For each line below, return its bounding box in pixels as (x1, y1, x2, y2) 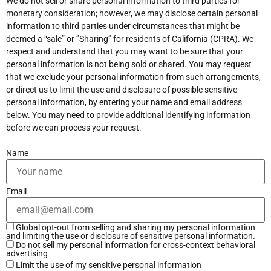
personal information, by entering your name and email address (6, 97, 242, 107)
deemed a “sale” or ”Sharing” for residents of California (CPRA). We (6, 34, 253, 44)
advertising (6, 249, 48, 258)
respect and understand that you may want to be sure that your (6, 47, 243, 56)
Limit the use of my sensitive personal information (14, 260, 201, 270)
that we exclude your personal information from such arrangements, (6, 72, 261, 82)
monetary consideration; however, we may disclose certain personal (6, 8, 258, 18)
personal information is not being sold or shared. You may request (6, 59, 252, 69)
